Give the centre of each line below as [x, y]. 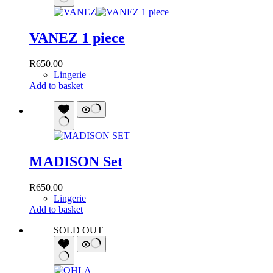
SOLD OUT [78, 230]
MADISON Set [76, 161]
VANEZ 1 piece [77, 38]
